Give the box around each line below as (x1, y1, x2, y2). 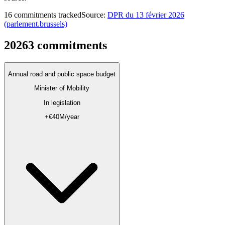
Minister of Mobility (34, 84, 89, 92)
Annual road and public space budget (8, 70, 116, 78)
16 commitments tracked (4, 10, 81, 19)
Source (81, 10, 103, 19)
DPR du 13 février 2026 (107, 10, 184, 19)
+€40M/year (44, 113, 79, 121)
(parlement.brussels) (4, 19, 67, 28)
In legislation (43, 98, 80, 106)
